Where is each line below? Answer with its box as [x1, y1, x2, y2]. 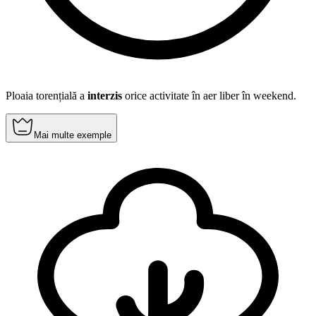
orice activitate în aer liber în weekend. [122, 89, 296, 102]
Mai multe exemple [34, 129, 111, 140]
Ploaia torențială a [6, 89, 87, 102]
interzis [87, 89, 122, 102]
